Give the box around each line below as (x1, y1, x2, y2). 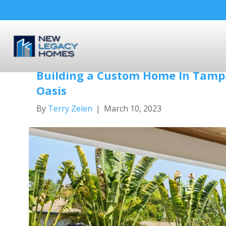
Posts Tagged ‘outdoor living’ (36, 30, 171, 42)
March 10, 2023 (104, 103, 161, 114)
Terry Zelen (48, 103, 92, 114)
